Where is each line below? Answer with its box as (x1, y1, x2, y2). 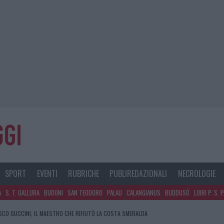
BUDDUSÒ (165, 187, 189, 198)
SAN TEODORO (67, 187, 102, 198)
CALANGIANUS (126, 187, 160, 198)
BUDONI (44, 187, 63, 198)
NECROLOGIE (177, 167, 215, 180)
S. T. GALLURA (5, 187, 39, 198)
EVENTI (36, 167, 57, 180)
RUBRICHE (68, 167, 99, 180)
